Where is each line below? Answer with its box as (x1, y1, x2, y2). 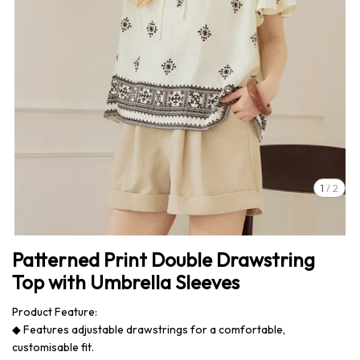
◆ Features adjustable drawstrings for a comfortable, (12, 322, 285, 337)
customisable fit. (12, 340, 94, 354)
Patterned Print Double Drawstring (12, 247, 315, 272)
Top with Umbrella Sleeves (12, 270, 239, 294)
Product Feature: (12, 305, 97, 319)
